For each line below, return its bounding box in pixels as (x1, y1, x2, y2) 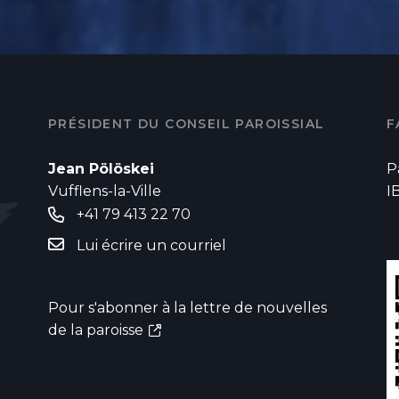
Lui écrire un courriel (77, 236, 226, 254)
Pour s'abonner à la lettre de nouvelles (48, 298, 327, 316)
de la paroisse (48, 321, 143, 338)
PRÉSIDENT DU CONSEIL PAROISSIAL (48, 115, 325, 132)
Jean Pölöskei (48, 159, 154, 177)
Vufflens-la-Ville (48, 182, 161, 199)
